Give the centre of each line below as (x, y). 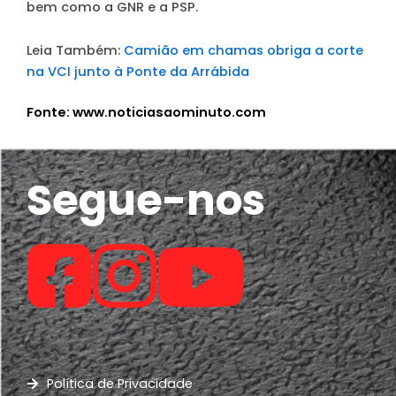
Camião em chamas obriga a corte (244, 51)
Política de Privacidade (119, 383)
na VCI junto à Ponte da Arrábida (138, 72)
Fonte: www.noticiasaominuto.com (146, 112)
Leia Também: (75, 51)
